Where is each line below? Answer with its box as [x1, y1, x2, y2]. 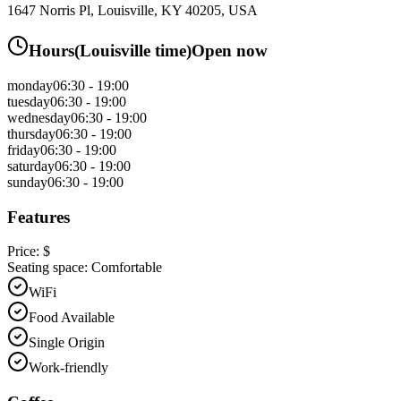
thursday [7, 125, 55, 141]
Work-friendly [29, 360, 108, 376]
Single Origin [29, 335, 105, 351]
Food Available [29, 310, 115, 326]
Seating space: [7, 260, 91, 276]
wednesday [7, 109, 71, 125]
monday [7, 77, 53, 93]
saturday [7, 158, 55, 174]
